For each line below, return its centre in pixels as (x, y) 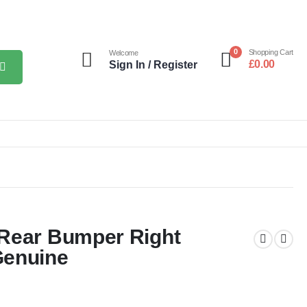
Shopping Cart (271, 52)
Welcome (123, 53)
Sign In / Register (153, 65)
